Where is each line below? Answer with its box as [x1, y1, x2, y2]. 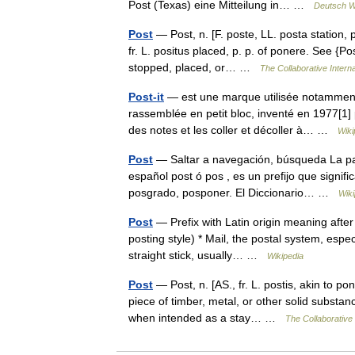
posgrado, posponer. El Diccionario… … [128, 186, 338, 199]
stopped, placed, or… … [128, 61, 260, 74]
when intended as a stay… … [128, 311, 285, 324]
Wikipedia [267, 251, 303, 261]
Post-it [128, 90, 164, 103]
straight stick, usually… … [128, 249, 267, 261]
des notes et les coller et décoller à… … [128, 124, 338, 136]
